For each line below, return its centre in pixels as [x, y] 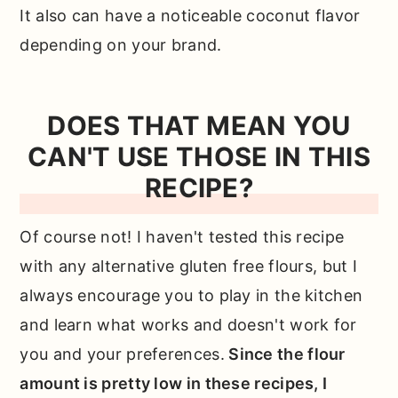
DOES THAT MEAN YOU [199, 126]
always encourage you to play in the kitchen [191, 296]
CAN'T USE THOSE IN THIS [199, 157]
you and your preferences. [122, 354]
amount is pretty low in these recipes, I [174, 384]
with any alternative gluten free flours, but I [189, 267]
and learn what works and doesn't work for [188, 325]
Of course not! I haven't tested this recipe [182, 237]
